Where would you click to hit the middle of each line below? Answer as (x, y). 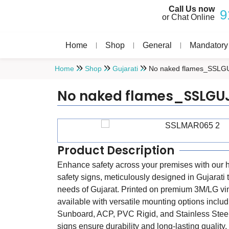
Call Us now (192, 9)
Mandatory (209, 45)
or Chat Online (188, 17)
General (157, 45)
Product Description (116, 150)
